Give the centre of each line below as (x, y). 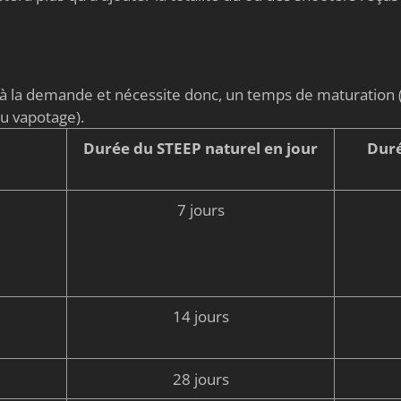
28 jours (200, 379)
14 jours (200, 317)
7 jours (200, 210)
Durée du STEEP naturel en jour (200, 149)
